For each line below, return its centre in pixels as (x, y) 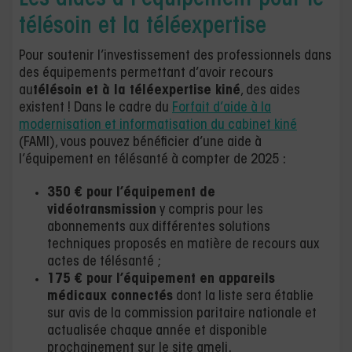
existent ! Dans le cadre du (95, 108)
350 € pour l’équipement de (131, 193)
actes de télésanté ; (104, 262)
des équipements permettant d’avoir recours (146, 73)
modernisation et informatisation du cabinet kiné (158, 125)
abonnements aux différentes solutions (159, 227)
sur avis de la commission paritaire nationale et (182, 314)
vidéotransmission (102, 210)
